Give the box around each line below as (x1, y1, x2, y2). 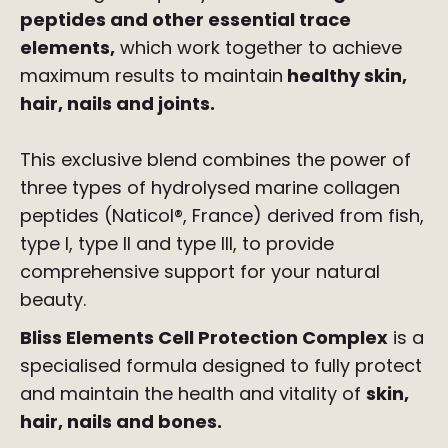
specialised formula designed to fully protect (20, 353, 422, 379)
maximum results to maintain (20, 63, 283, 89)
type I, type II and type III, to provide (20, 231, 334, 257)
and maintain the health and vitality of (20, 381, 366, 407)
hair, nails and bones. (20, 409, 222, 435)
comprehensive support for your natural (20, 259, 380, 285)
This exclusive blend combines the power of (20, 147, 411, 173)
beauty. (20, 287, 86, 313)
